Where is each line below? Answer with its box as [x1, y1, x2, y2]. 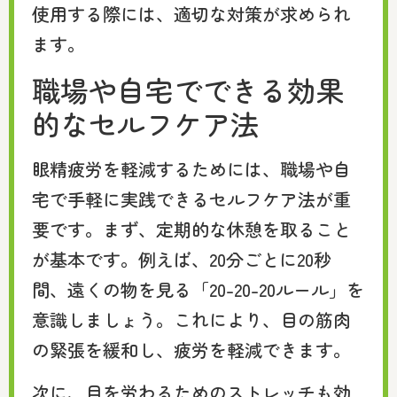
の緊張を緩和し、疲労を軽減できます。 [32, 336, 351, 362]
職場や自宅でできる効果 [32, 68, 344, 110]
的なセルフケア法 [32, 102, 259, 144]
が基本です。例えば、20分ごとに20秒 [32, 245, 331, 272]
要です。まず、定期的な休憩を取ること [32, 215, 351, 242]
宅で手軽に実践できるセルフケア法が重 [32, 185, 351, 212]
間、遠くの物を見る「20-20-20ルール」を [32, 276, 364, 302]
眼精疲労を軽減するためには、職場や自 [32, 155, 351, 182]
